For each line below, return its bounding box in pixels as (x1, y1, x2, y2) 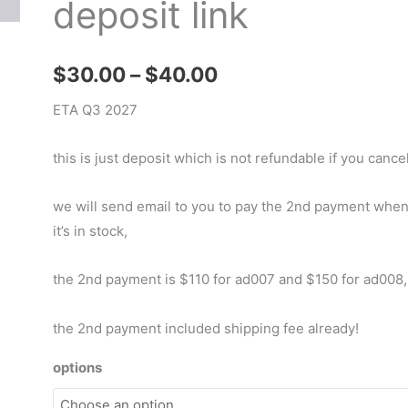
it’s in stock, (52, 222, 127, 240)
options (52, 358, 102, 376)
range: (216, 98, 280, 123)
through (216, 173, 296, 198)
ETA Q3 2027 (52, 100, 138, 118)
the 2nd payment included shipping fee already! (52, 319, 359, 337)
